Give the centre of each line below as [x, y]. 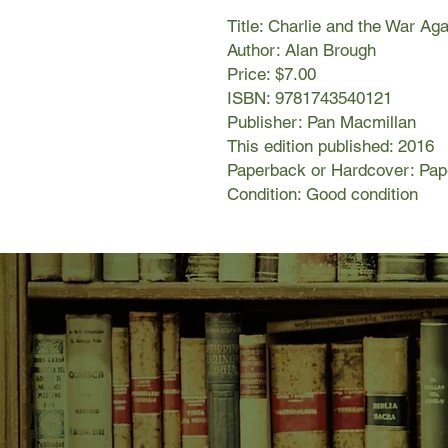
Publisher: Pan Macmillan [321, 122]
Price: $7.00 [271, 74]
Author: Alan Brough [301, 50]
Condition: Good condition [322, 194]
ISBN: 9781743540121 [309, 98]
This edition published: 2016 [330, 146]
